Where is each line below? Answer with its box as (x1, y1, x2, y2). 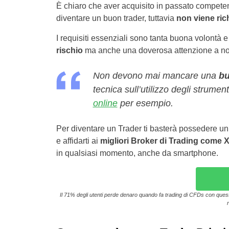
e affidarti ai (56, 136, 100, 145)
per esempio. (117, 98, 173, 108)
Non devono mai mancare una (93, 71, 219, 81)
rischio (56, 46, 83, 55)
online (93, 98, 118, 108)
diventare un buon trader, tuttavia (56, 14, 176, 22)
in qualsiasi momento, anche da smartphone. (56, 149, 218, 157)
